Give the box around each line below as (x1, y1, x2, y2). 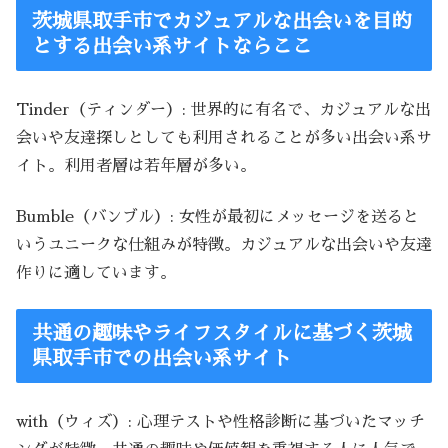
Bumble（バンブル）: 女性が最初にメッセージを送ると (16, 208, 419, 225)
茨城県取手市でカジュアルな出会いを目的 (32, 11, 412, 32)
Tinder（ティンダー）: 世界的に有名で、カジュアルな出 (16, 102, 431, 119)
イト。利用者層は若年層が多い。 (16, 158, 256, 175)
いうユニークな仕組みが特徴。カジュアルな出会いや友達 (16, 236, 432, 253)
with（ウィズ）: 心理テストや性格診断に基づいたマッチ (16, 414, 425, 431)
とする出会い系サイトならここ (32, 36, 312, 57)
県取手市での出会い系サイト (32, 348, 292, 369)
